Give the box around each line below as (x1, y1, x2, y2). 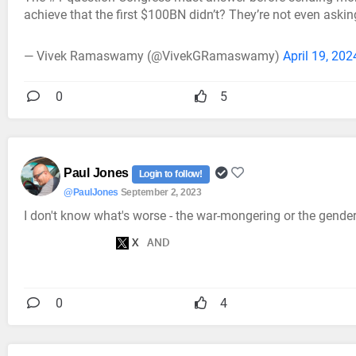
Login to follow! (138, 168, 203, 180)
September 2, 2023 (120, 186, 202, 198)
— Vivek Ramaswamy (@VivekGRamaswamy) (24, 48, 283, 64)
